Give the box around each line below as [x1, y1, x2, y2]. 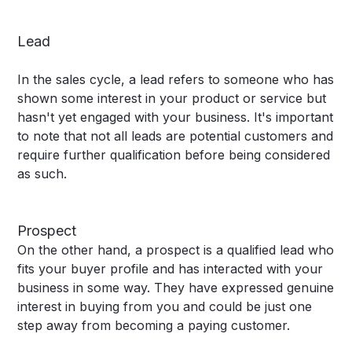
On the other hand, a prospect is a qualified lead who [17, 242, 335, 258]
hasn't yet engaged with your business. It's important [17, 109, 334, 126]
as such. [17, 166, 68, 182]
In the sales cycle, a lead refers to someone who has [17, 71, 335, 88]
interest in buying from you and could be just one [17, 299, 313, 315]
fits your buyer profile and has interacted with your [17, 261, 324, 277]
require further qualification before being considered [17, 147, 331, 163]
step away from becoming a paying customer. [17, 317, 291, 334]
